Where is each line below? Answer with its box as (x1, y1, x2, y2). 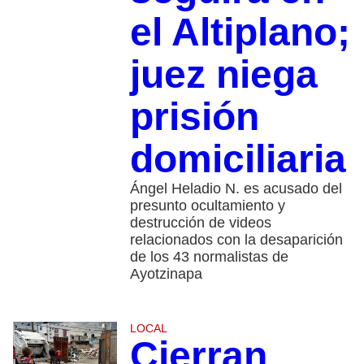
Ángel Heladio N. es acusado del (129, 180, 342, 197)
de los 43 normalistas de (129, 249, 288, 266)
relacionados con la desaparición (129, 232, 343, 249)
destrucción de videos (129, 214, 271, 232)
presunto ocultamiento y (129, 197, 285, 214)
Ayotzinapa (129, 266, 202, 283)
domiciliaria (129, 137, 346, 181)
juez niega (129, 53, 318, 97)
